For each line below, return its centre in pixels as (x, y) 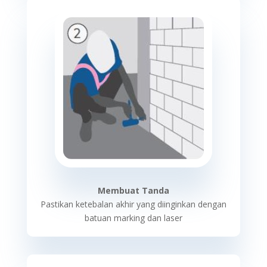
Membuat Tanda (133, 190)
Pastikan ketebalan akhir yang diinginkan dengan (133, 204)
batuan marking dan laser (133, 218)
